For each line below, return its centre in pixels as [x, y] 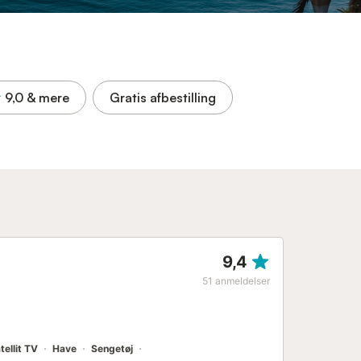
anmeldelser [243, 281]
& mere [48, 98]
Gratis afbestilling [163, 98]
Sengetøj [112, 349]
